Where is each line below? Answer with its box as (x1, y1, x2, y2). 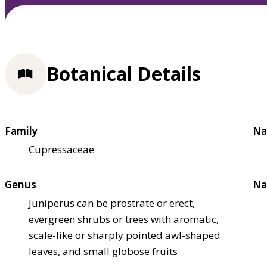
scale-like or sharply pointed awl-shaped (29, 228, 221, 242)
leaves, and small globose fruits (29, 244, 178, 258)
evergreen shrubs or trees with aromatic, (29, 212, 219, 226)
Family (5, 123, 38, 138)
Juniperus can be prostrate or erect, (29, 195, 195, 210)
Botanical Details (46, 61, 201, 87)
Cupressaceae (29, 142, 94, 156)
